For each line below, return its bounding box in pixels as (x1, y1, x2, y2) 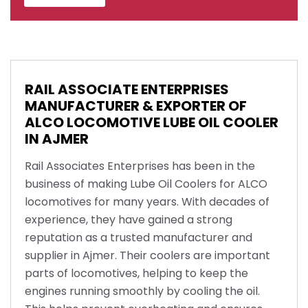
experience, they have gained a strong (25, 212, 232, 228)
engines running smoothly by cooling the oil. (25, 283, 260, 299)
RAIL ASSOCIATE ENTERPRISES (25, 80, 229, 99)
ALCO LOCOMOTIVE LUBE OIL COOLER (25, 113, 278, 132)
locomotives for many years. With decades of (25, 194, 269, 210)
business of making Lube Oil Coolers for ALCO (25, 176, 267, 192)
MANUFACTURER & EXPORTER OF (25, 96, 247, 115)
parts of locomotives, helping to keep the (25, 265, 248, 281)
